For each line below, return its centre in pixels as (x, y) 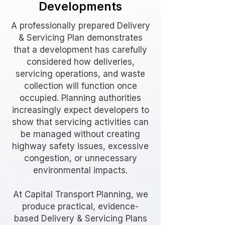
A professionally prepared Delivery (80, 26)
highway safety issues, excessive (80, 146)
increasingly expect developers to (80, 110)
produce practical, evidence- (80, 206)
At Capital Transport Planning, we (80, 194)
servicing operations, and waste (80, 74)
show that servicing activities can (80, 122)
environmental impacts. (80, 170)
